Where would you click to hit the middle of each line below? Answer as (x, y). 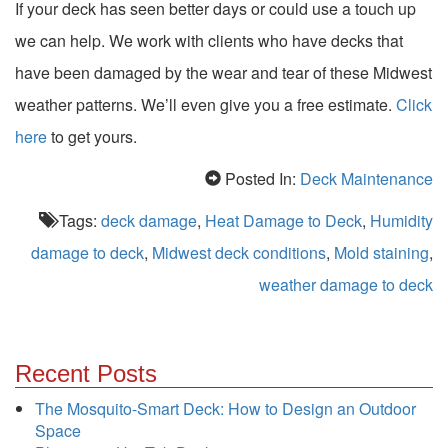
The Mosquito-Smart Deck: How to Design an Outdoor (225, 409)
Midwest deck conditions (239, 253)
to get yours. (92, 137)
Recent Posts (86, 374)
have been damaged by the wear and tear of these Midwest (223, 73)
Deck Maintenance (366, 179)
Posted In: (260, 179)
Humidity (401, 221)
